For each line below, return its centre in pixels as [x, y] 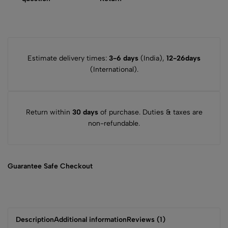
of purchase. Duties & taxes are [150, 112]
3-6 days [124, 58]
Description [35, 220]
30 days [85, 112]
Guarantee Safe [33, 166]
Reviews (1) [146, 220]
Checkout [75, 166]
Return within [49, 112]
